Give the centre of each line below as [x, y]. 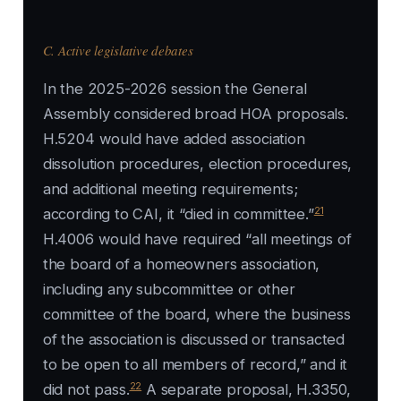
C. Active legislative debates [118, 51]
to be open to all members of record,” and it [195, 365]
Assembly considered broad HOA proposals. [195, 114]
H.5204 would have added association [174, 139]
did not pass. [86, 390]
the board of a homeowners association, [181, 264]
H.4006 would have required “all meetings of [197, 239]
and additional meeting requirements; [170, 189]
